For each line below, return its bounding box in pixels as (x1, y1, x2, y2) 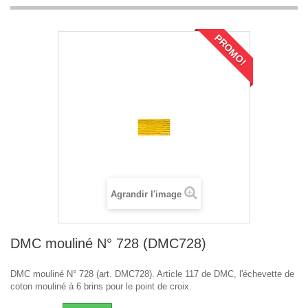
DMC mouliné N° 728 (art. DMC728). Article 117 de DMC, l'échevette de (10, 269, 294, 280)
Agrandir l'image (111, 189, 181, 200)
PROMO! (212, 32, 249, 69)
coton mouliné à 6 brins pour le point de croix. (10, 281, 192, 292)
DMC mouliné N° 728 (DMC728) (10, 236, 206, 252)
